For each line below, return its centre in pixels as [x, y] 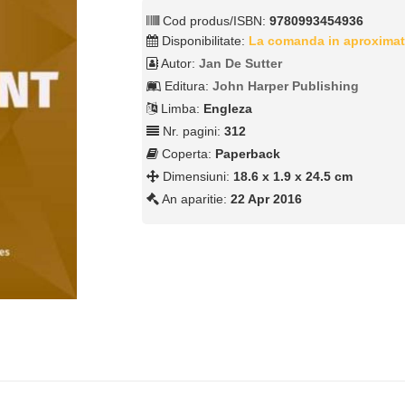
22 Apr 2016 [267, 199]
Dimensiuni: [197, 177]
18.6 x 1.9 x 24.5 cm [293, 177]
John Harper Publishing [286, 86]
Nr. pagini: [192, 132]
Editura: [187, 86]
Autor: [179, 64]
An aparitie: [195, 199]
